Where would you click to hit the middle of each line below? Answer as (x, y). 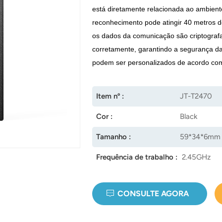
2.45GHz (196, 157)
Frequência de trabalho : (137, 157)
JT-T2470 (196, 96)
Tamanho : (114, 137)
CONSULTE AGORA (153, 194)
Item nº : (110, 96)
